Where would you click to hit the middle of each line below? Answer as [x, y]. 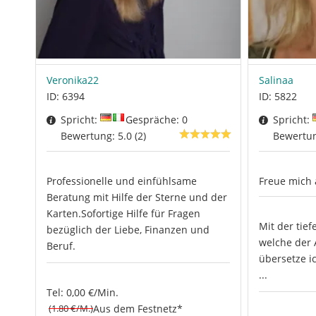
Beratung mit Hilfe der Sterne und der [137, 197]
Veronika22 [73, 80]
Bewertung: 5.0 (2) [103, 136]
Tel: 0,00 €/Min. [83, 292]
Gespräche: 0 [157, 120]
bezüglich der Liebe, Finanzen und [128, 230]
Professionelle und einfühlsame [122, 181]
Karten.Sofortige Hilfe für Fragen [123, 214]
